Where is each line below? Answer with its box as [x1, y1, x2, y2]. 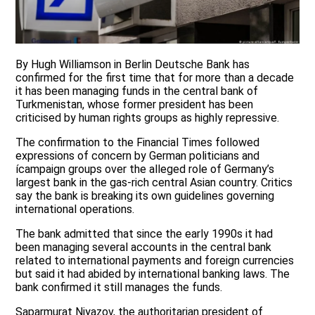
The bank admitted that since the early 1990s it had [15, 227, 274, 241]
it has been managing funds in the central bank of [15, 84, 259, 98]
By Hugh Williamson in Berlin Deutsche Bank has [15, 58, 250, 72]
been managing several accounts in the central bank [15, 240, 272, 255]
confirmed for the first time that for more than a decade [15, 71, 295, 85]
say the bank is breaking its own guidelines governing [15, 189, 275, 203]
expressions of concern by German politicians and [15, 149, 260, 163]
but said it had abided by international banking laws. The [15, 267, 290, 281]
